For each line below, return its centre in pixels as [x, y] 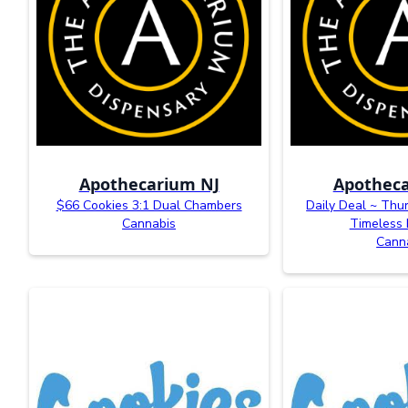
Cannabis [149, 223]
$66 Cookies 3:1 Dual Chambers [149, 205]
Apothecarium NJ [149, 184]
